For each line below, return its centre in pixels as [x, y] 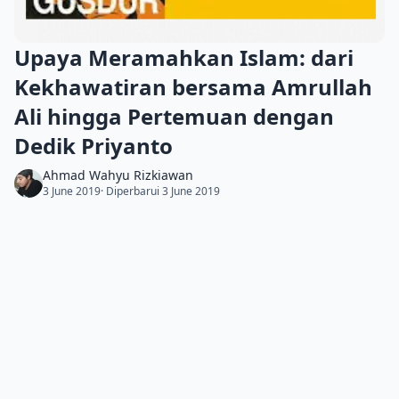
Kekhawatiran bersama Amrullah [193, 87]
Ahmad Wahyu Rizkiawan [118, 175]
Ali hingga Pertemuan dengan [174, 117]
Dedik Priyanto [94, 146]
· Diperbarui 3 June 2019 [160, 191]
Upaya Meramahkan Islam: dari [184, 58]
